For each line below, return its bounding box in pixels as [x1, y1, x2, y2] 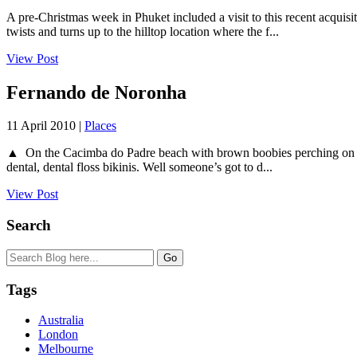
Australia [38, 313, 84, 328]
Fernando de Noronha [6, 81, 186, 103]
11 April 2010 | [6, 119, 84, 133]
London [38, 328, 78, 342]
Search [6, 217, 51, 234]
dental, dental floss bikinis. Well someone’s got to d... [6, 160, 273, 175]
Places [84, 119, 116, 133]
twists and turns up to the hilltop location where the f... [6, 24, 279, 38]
